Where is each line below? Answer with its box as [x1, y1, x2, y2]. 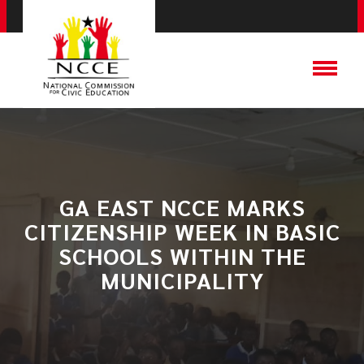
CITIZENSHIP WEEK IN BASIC [24, 216, 340, 245]
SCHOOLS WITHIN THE [58, 240, 306, 270]
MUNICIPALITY [100, 265, 264, 294]
